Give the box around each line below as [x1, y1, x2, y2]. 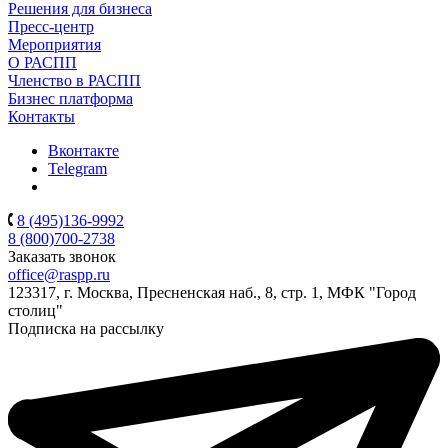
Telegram [48, 159, 107, 177]
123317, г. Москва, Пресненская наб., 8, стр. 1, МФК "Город [8, 283, 416, 301]
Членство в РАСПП [8, 71, 141, 89]
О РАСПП [8, 53, 77, 71]
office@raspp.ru [8, 265, 110, 283]
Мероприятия [8, 35, 101, 53]
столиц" [8, 301, 63, 319]
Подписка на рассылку [8, 319, 164, 337]
